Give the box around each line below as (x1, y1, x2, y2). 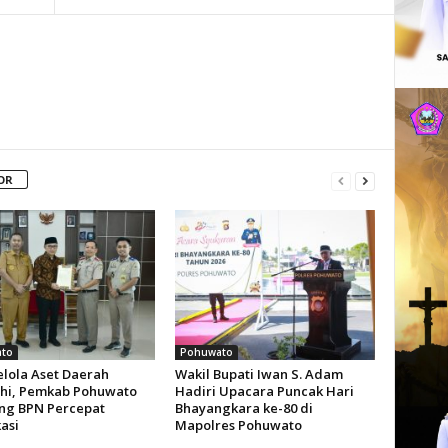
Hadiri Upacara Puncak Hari (174, 382, 354, 400)
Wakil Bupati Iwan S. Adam (174, 365, 343, 383)
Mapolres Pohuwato (174, 416, 302, 434)
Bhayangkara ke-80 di (174, 399, 313, 417)
